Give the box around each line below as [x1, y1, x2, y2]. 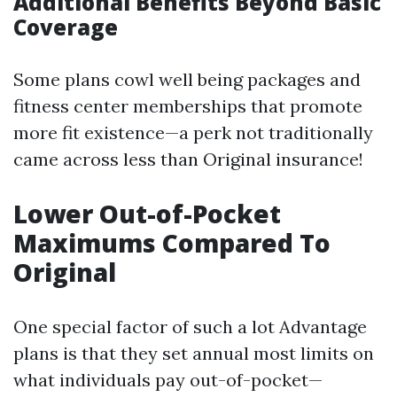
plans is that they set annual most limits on [13, 342, 374, 364]
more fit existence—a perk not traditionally [13, 121, 373, 144]
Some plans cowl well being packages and [13, 68, 361, 90]
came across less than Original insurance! [13, 148, 363, 170]
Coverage [13, 12, 118, 42]
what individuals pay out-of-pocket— [13, 369, 323, 391]
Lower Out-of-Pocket [13, 197, 281, 230]
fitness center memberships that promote [13, 95, 362, 117]
